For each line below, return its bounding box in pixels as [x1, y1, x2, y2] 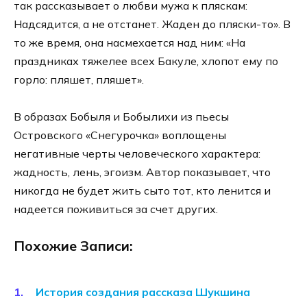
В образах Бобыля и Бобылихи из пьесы [14, 110, 229, 124]
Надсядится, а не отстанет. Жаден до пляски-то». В [14, 17, 291, 32]
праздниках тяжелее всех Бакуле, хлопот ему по [14, 54, 278, 69]
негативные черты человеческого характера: [14, 147, 260, 161]
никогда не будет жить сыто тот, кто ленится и [14, 184, 271, 198]
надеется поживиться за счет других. [14, 202, 218, 217]
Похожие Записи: [14, 237, 133, 255]
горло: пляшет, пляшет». [14, 73, 144, 87]
